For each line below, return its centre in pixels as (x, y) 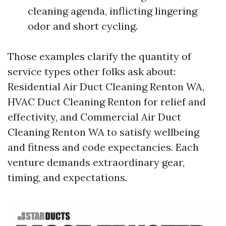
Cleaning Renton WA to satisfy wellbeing (103, 132)
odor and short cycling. (83, 26)
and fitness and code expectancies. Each (103, 147)
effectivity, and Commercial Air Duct (94, 117)
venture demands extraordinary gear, (96, 162)
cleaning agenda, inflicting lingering (112, 11)
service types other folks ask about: (92, 72)
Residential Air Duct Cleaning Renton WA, (106, 87)
